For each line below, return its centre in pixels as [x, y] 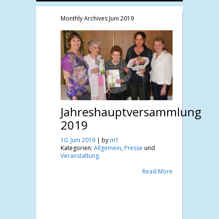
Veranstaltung [80, 156]
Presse [133, 148]
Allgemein [108, 148]
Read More [157, 172]
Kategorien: [77, 148]
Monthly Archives [85, 18]
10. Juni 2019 [79, 140]
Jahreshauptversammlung [131, 112]
